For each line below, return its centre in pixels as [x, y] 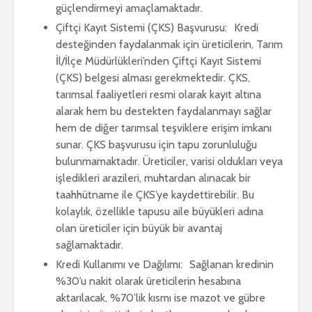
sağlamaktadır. [89, 244]
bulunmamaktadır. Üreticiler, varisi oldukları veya [169, 161]
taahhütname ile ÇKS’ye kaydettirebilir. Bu [155, 194]
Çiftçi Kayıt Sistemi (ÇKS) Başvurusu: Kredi [157, 27]
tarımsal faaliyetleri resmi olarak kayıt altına [158, 94]
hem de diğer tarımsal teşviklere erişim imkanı [164, 127]
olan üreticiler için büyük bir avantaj [139, 228]
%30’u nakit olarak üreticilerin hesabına [148, 281]
